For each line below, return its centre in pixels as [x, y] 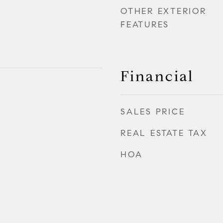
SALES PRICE [153, 112]
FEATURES [145, 25]
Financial [157, 76]
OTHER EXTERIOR [164, 11]
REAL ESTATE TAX [164, 133]
